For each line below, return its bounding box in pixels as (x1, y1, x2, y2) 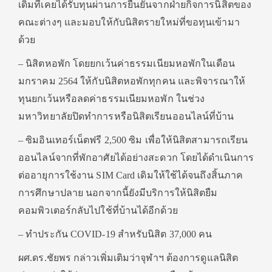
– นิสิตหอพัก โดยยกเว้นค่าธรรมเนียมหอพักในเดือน (18, 58, 235, 69)
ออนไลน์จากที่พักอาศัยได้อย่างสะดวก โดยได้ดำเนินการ (18, 152, 254, 163)
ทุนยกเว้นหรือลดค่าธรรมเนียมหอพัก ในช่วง (18, 93, 205, 104)
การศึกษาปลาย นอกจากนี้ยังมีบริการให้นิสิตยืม (18, 188, 218, 198)
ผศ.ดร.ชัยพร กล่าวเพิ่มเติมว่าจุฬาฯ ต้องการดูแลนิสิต (18, 253, 238, 263)
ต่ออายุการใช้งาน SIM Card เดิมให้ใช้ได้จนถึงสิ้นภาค (18, 170, 243, 180)
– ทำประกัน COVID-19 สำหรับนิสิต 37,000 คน (18, 229, 212, 239)
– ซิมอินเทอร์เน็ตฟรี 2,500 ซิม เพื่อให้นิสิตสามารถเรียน (18, 135, 248, 145)
